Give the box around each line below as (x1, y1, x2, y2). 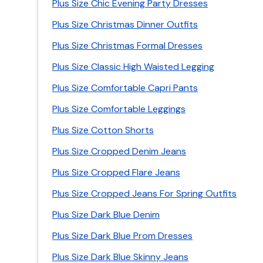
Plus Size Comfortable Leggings (52, 103, 186, 115)
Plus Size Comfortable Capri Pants (52, 82, 198, 94)
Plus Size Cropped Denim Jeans (52, 145, 186, 157)
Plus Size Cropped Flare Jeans (52, 166, 180, 178)
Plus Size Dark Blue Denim (52, 208, 160, 221)
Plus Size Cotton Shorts (52, 124, 154, 136)
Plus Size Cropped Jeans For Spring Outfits (52, 187, 237, 200)
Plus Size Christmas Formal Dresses (52, 39, 203, 52)
